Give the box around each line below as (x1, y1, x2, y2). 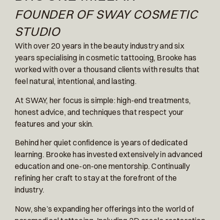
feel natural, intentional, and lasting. (15, 76, 137, 86)
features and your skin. (15, 118, 94, 129)
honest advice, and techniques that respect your (15, 107, 184, 117)
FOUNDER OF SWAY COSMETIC (15, 6, 198, 22)
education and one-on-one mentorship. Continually (15, 161, 190, 171)
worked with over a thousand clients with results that (15, 64, 200, 75)
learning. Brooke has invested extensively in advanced (15, 149, 203, 160)
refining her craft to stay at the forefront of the (15, 173, 177, 183)
